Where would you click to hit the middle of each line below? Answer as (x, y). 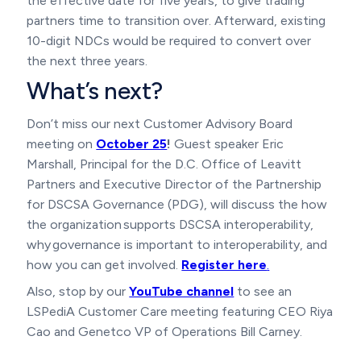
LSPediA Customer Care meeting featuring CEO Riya (180, 311)
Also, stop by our (78, 291)
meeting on (62, 143)
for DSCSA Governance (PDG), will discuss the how (177, 204)
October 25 (132, 143)
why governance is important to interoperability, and (177, 244)
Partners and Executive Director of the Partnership (174, 184)
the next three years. (87, 60)
